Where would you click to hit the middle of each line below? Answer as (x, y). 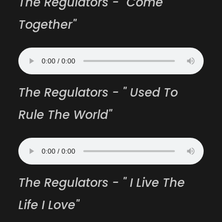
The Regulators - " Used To (98, 93)
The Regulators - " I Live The (102, 183)
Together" (48, 25)
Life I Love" (49, 205)
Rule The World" (65, 115)
